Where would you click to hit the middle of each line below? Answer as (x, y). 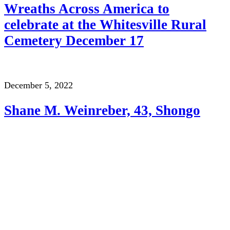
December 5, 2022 (39, 85)
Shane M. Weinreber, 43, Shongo (102, 110)
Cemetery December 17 (74, 40)
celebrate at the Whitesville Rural (105, 24)
